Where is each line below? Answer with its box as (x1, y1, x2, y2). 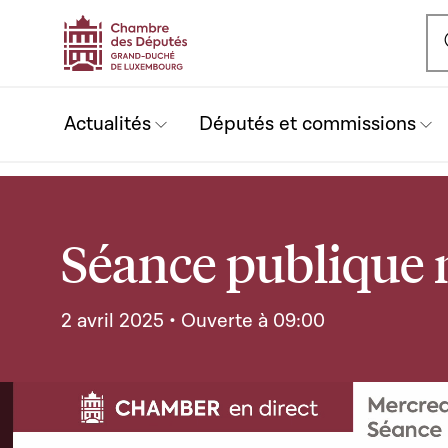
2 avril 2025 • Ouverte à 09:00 (61, 308, 325, 334)
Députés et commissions (199, 111, 416, 137)
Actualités (64, 111, 151, 137)
